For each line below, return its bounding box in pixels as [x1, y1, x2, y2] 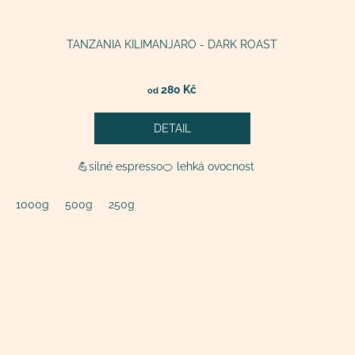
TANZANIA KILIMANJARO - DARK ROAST [67, 37, 278, 51]
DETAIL [153, 121, 191, 135]
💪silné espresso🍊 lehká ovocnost [77, 159, 267, 173]
